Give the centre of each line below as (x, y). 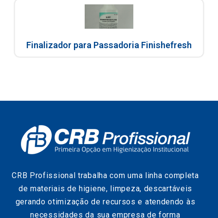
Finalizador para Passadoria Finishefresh (109, 45)
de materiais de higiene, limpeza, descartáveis (105, 189)
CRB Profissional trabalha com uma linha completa (105, 176)
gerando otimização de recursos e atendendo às (105, 202)
